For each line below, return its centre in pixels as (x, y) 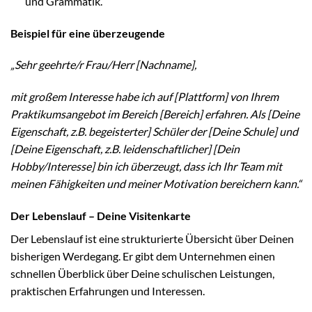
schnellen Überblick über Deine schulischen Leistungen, (142, 273)
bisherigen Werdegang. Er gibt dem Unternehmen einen (143, 256)
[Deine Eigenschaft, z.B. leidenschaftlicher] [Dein (125, 149)
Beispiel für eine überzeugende (88, 33)
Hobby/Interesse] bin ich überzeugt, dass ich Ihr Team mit (146, 166)
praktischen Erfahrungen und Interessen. (108, 290)
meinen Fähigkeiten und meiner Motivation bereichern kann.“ (156, 184)
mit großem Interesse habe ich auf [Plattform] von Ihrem (145, 97)
